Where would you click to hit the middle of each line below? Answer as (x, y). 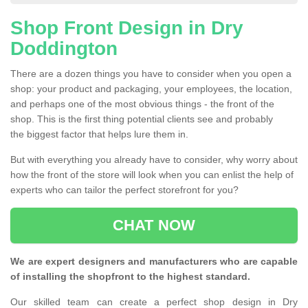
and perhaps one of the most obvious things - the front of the (142, 104)
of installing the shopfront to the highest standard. (132, 277)
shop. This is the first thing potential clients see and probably (142, 119)
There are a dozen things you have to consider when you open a (151, 74)
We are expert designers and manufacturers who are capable (154, 262)
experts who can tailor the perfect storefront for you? (126, 190)
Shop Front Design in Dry (127, 28)
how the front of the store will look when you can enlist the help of (152, 175)
